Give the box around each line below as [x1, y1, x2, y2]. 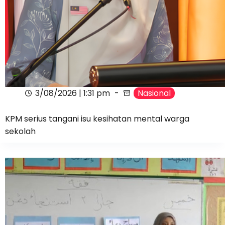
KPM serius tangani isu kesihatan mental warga [5, 113, 189, 125]
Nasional [138, 87, 171, 99]
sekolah [5, 125, 36, 137]
